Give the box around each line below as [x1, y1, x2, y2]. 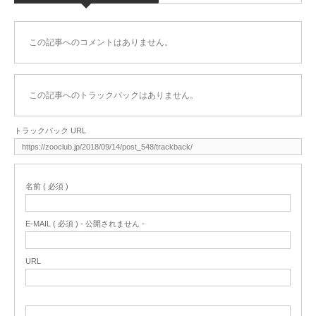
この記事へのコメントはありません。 [29, 37, 173, 48]
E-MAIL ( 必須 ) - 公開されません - [25, 219, 145, 229]
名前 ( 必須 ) [25, 182, 68, 191]
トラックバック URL [14, 126, 86, 135]
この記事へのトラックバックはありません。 [29, 90, 198, 101]
